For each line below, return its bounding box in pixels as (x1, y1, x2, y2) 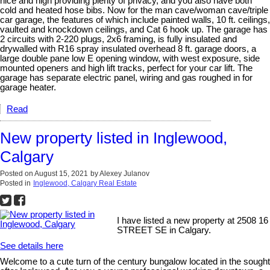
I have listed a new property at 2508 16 (117, 216, 269, 225)
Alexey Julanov (99, 169, 149, 178)
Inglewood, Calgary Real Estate (33, 179, 137, 187)
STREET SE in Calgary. (117, 225, 212, 235)
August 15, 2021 (34, 169, 88, 178)
